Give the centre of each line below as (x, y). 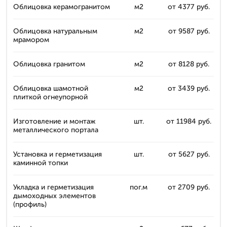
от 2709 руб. (189, 187)
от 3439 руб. (189, 88)
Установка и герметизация (58, 154)
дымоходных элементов (54, 196)
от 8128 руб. (189, 64)
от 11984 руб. (189, 121)
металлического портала (56, 130)
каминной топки (41, 163)
